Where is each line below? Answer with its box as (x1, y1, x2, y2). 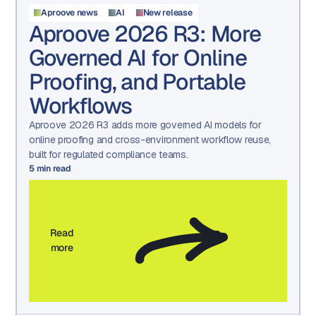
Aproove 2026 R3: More (29, 18, 261, 48)
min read (34, 162, 71, 174)
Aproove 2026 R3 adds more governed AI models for (29, 118, 262, 131)
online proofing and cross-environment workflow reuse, (29, 133, 272, 146)
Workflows (29, 90, 132, 120)
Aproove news (41, 7, 98, 19)
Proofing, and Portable (29, 66, 245, 96)
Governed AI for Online (29, 42, 247, 72)
